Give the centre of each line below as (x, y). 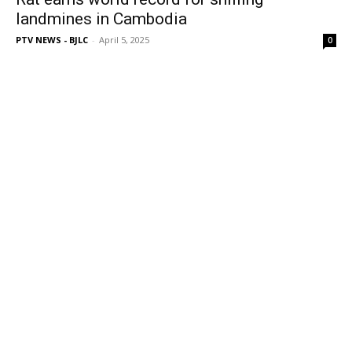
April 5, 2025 (124, 40)
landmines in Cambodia (101, 19)
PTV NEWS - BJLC (52, 40)
